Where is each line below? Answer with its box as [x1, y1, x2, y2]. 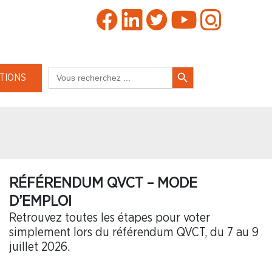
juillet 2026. [9, 240, 70, 253]
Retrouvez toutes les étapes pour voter [9, 211, 210, 224]
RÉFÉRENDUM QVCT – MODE [9, 175, 197, 191]
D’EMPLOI [9, 193, 72, 209]
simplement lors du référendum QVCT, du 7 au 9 [9, 226, 259, 239]
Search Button [171, 62, 196, 71]
